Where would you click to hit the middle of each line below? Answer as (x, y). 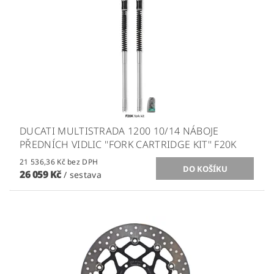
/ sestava (83, 175)
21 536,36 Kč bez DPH (83, 162)
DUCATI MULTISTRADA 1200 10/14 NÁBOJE (119, 131)
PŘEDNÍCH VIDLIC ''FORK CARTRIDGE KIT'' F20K (128, 145)
